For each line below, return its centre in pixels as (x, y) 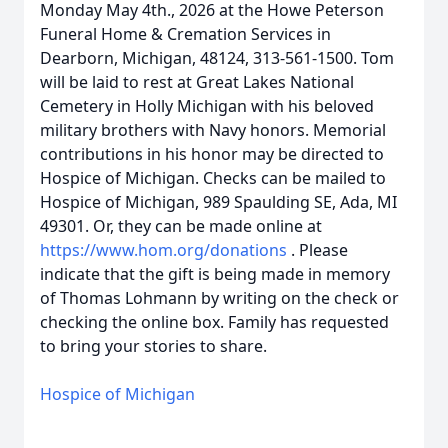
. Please (319, 250)
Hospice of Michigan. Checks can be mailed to (213, 178)
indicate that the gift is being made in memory (215, 274)
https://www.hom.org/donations (165, 250)
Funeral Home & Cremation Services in (185, 34)
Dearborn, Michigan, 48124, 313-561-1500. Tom (217, 58)
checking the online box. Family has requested (214, 322)
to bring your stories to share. (153, 346)
